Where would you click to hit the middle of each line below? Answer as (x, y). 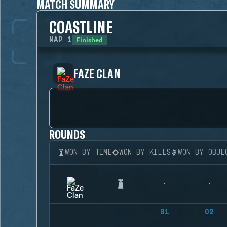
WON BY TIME (88, 153)
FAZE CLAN (97, 73)
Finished (90, 40)
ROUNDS (67, 134)
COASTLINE (81, 27)
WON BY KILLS (145, 153)
